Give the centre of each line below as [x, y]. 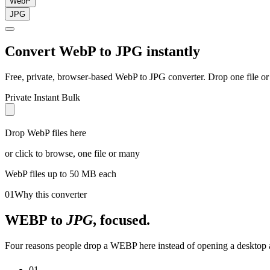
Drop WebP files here [46, 133]
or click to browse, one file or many [72, 153]
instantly [171, 51]
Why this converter [51, 194]
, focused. [121, 220]
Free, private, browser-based [60, 77]
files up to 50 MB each [72, 174]
